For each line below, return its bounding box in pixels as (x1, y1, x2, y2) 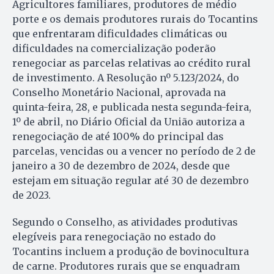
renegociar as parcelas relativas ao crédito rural (12, 57, 251, 70)
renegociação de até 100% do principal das (12, 130, 224, 143)
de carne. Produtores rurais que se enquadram (12, 260, 240, 273)
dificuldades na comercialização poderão (12, 42, 216, 55)
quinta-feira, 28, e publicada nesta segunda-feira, (12, 101, 251, 114)
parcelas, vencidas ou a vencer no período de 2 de (12, 145, 256, 158)
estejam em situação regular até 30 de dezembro (12, 174, 249, 187)
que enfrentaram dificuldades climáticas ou (12, 28, 228, 40)
